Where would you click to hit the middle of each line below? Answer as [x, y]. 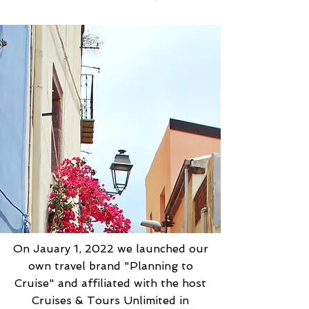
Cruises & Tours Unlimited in [110, 300]
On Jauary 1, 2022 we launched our [110, 249]
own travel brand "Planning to [110, 266]
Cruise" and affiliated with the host [110, 283]
